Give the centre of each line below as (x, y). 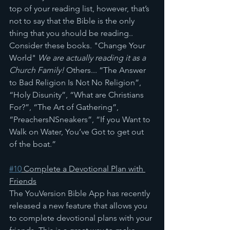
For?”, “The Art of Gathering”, (65, 107)
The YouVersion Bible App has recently (81, 193)
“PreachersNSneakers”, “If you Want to (81, 119)
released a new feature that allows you (79, 206)
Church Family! (37, 70)
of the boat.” (34, 144)
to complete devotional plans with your (82, 218)
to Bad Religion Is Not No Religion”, (76, 82)
